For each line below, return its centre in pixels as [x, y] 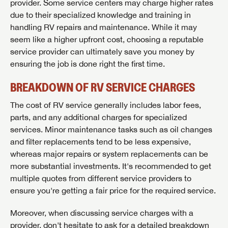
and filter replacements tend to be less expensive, [101, 142]
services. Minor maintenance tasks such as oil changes [111, 130]
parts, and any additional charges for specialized [98, 117]
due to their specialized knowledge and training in [101, 15]
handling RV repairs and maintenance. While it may [104, 27]
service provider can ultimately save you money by [102, 52]
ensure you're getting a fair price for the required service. [113, 191]
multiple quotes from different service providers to [101, 178]
